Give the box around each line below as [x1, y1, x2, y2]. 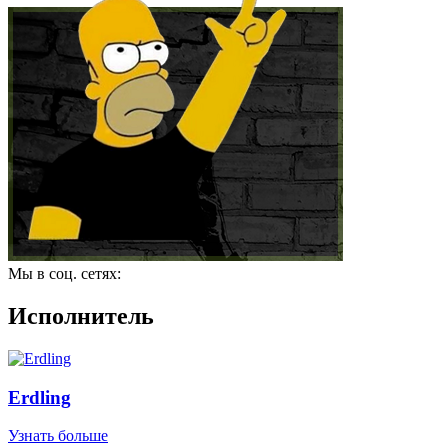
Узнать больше [8, 427, 108, 445]
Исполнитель [8, 302, 154, 329]
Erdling [8, 386, 71, 408]
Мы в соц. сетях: [8, 265, 121, 282]
